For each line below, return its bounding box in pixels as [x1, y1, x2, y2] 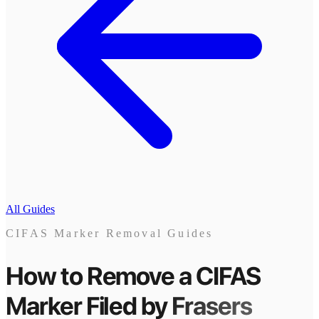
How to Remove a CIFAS [6, 261, 261, 291]
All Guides [6, 203, 55, 215]
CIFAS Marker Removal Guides [6, 227, 214, 239]
